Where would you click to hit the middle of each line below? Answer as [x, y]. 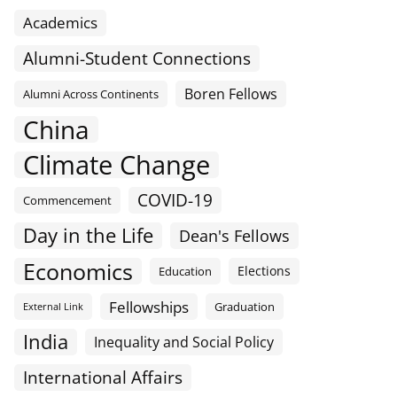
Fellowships [149, 307]
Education [185, 272]
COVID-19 [175, 200]
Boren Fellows [231, 94]
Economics [78, 272]
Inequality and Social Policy [184, 343]
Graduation [245, 307]
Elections [264, 271]
